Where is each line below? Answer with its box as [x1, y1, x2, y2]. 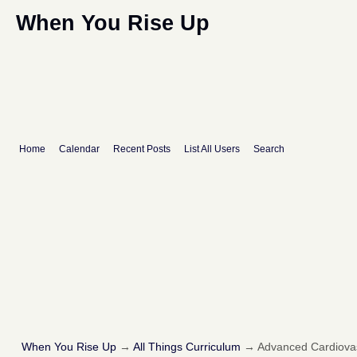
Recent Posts [113, 143, 171, 155]
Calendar [59, 143, 100, 155]
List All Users [184, 143, 240, 155]
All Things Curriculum [132, 340, 241, 353]
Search [253, 143, 284, 155]
